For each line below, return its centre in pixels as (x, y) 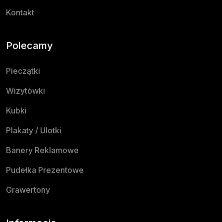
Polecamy (29, 45)
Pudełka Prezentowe (45, 170)
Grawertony (28, 190)
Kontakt (20, 12)
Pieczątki (23, 71)
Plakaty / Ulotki (34, 130)
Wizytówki (26, 90)
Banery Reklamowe (42, 150)
